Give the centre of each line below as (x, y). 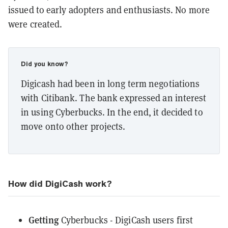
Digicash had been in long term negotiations (110, 83)
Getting (45, 219)
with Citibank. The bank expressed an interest (114, 97)
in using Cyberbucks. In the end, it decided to (112, 112)
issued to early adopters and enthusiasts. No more (109, 9)
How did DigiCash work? (60, 183)
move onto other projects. (73, 126)
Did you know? (44, 64)
